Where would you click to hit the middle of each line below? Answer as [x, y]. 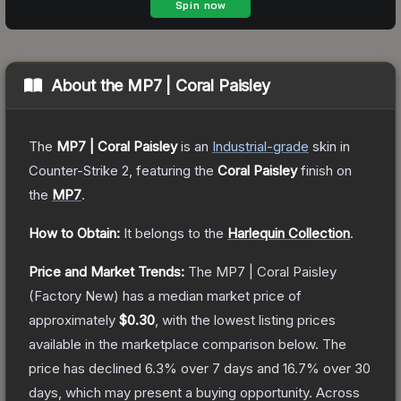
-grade [288, 146]
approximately [74, 320]
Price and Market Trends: [107, 271]
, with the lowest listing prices [245, 320]
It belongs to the [175, 233]
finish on [324, 170]
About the [89, 85]
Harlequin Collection [289, 233]
